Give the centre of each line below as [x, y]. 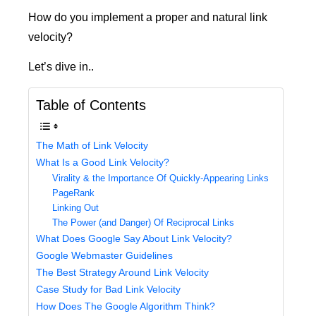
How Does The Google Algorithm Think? [126, 306]
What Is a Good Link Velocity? [103, 162]
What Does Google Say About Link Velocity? [134, 238]
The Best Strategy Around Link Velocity [122, 272]
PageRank [73, 193]
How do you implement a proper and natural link [148, 17]
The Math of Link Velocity [92, 145]
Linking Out [75, 207]
